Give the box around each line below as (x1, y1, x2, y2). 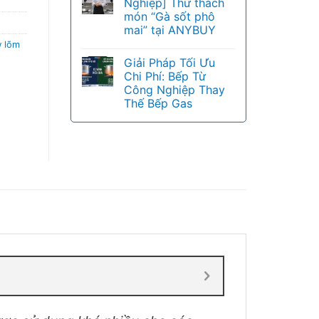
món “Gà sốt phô (123, 9, 215, 23)
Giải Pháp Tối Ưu (123, 56, 215, 70)
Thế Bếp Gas (123, 96, 192, 110)
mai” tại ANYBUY (123, 23, 216, 37)
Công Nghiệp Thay (123, 83, 225, 97)
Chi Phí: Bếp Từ (123, 69, 206, 83)
